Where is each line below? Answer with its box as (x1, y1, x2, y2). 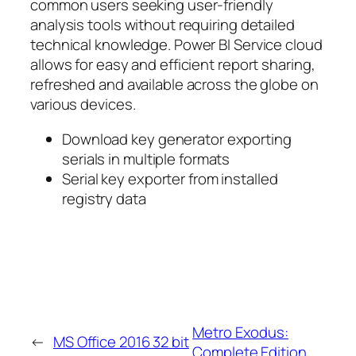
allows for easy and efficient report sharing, (30, 54, 315, 75)
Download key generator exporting (62, 128, 292, 149)
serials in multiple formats (62, 148, 230, 169)
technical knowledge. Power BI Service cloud (30, 34, 323, 56)
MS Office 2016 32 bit (52, 331, 189, 353)
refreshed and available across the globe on (30, 74, 319, 95)
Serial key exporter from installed (62, 168, 278, 189)
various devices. (30, 94, 136, 115)
